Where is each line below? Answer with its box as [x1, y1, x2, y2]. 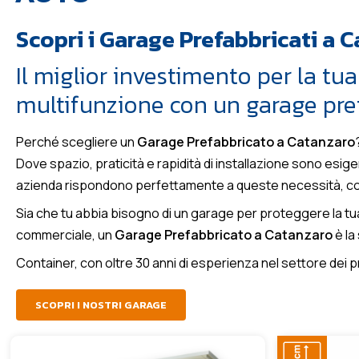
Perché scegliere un [16, 133, 137, 151]
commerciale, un [16, 226, 115, 244]
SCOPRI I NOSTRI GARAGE [35, 297, 167, 313]
